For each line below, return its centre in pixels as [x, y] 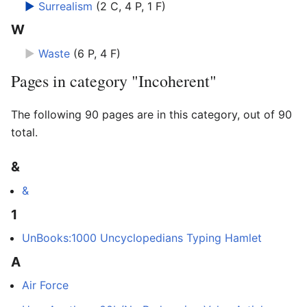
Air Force [45, 285]
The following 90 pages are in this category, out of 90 [151, 114]
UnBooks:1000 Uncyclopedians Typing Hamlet [142, 238]
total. [24, 132]
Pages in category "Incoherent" [114, 81]
